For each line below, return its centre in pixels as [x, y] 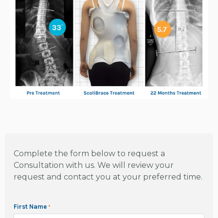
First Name [30, 206]
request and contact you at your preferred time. [108, 177]
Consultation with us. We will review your [94, 165]
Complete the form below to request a [89, 153]
